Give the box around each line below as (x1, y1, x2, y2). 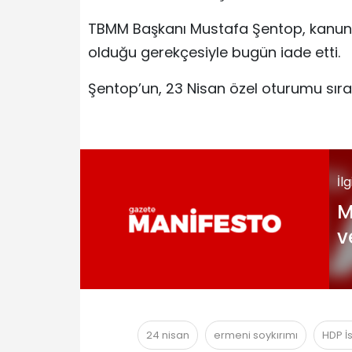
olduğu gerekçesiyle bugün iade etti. (88, 42, 340, 63)
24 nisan (145, 328, 189, 343)
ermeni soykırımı (213, 328, 298, 343)
